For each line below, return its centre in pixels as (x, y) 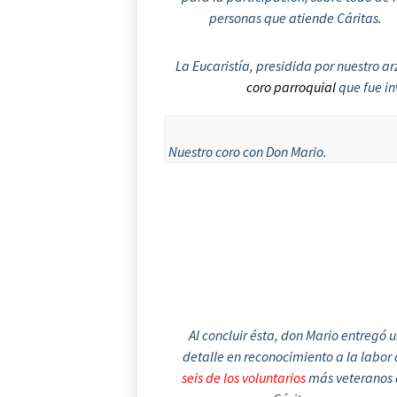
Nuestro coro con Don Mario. (247, 151)
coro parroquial (293, 86)
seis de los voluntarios (243, 377)
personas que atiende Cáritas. (296, 17)
